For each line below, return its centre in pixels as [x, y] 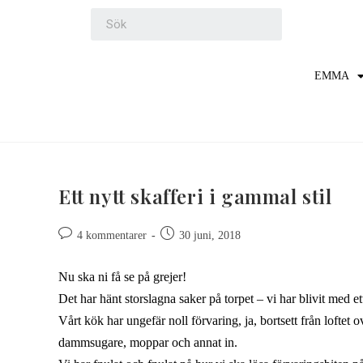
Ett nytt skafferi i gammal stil [195, 196]
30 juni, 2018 [210, 235]
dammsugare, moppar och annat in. [148, 342]
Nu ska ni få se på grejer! [122, 277]
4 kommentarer [112, 235]
